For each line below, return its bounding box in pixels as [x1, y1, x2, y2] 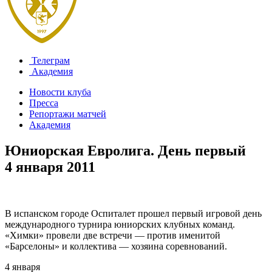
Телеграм [29, 55, 70, 66]
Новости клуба [29, 87, 91, 97]
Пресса [29, 98, 58, 108]
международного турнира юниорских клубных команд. [5, 219, 235, 229]
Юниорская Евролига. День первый [5, 142, 246, 158]
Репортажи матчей [29, 109, 106, 119]
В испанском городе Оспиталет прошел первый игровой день [5, 208, 262, 219]
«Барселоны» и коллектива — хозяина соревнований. [5, 240, 227, 251]
